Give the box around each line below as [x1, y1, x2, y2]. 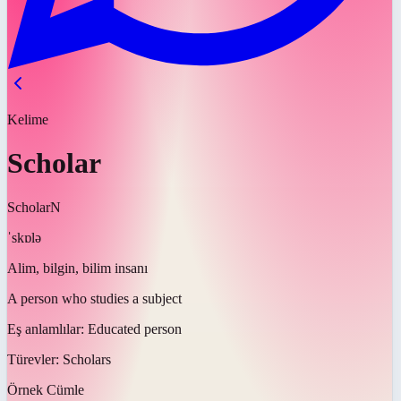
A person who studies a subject [7, 290, 182, 306]
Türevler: [7, 351, 63, 367]
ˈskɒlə [7, 229, 41, 245]
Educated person [88, 320, 182, 337]
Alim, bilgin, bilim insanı [7, 260, 148, 276]
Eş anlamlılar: [7, 320, 88, 337]
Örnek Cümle [7, 381, 84, 397]
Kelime [7, 112, 48, 127]
